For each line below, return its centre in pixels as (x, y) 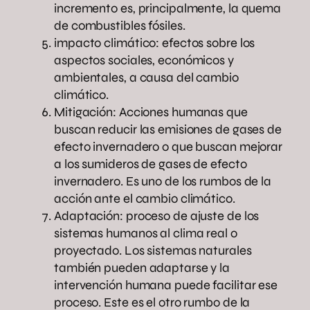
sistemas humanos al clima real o (146, 233)
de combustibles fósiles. (121, 25)
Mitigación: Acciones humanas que (151, 112)
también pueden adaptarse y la (142, 267)
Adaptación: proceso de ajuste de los (157, 216)
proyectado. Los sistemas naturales (153, 250)
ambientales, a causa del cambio (146, 77)
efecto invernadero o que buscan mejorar (168, 146)
